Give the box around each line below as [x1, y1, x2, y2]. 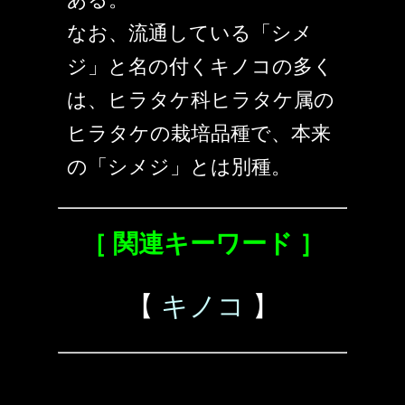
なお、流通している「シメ [67, 22, 313, 45]
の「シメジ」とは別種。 [67, 155, 291, 179]
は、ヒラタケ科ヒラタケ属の [67, 89, 334, 112]
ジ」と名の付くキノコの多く [67, 55, 334, 79]
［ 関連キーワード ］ [80, 230, 325, 259]
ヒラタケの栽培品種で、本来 [67, 122, 331, 146]
